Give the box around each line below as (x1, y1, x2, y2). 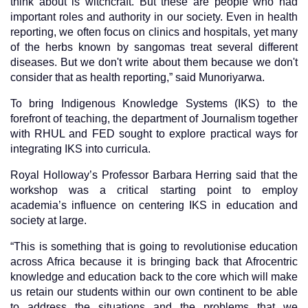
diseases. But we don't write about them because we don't (10, 56, 298, 69)
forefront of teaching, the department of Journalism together (10, 113, 298, 125)
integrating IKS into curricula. (10, 143, 151, 155)
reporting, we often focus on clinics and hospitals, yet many (10, 26, 298, 38)
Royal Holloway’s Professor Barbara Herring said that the (10, 169, 298, 181)
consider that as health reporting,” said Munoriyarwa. (10, 71, 265, 84)
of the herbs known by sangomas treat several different (10, 41, 298, 54)
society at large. (10, 214, 87, 227)
